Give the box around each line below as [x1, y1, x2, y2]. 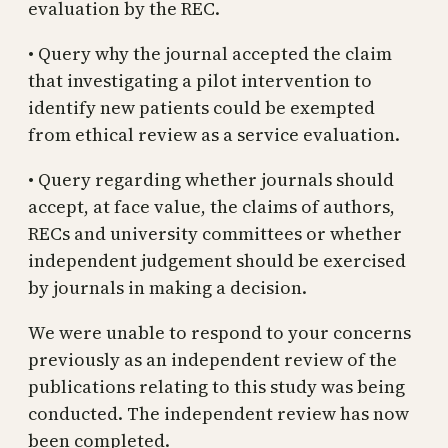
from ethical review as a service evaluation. [28, 121, 400, 147]
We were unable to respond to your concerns [28, 319, 411, 345]
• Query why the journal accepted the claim [28, 40, 392, 66]
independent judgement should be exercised [28, 247, 406, 273]
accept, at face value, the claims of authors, [28, 193, 395, 219]
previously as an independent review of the [28, 346, 397, 372]
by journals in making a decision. [28, 274, 307, 300]
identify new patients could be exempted [28, 94, 375, 120]
